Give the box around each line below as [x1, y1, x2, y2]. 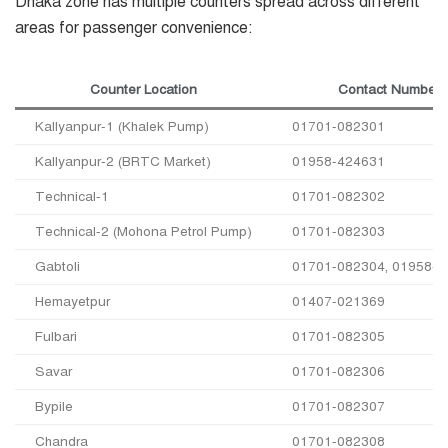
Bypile [35, 398, 73, 416]
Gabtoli [35, 258, 80, 276]
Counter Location [90, 81, 197, 99]
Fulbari [35, 328, 77, 346]
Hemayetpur [35, 293, 110, 311]
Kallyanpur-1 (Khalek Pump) [35, 118, 209, 136]
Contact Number [337, 81, 440, 99]
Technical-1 [35, 188, 109, 206]
